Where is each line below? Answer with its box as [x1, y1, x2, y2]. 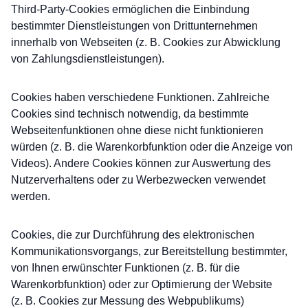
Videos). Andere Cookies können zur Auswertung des [11, 157, 271, 169]
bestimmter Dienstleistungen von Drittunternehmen [11, 20, 258, 32]
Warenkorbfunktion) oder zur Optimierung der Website [11, 278, 272, 290]
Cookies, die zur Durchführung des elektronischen [11, 229, 254, 241]
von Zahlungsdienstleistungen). [11, 53, 164, 65]
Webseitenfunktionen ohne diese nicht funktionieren [11, 124, 263, 136]
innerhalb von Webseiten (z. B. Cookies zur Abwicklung [11, 36, 280, 48]
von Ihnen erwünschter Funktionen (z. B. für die [11, 262, 240, 274]
